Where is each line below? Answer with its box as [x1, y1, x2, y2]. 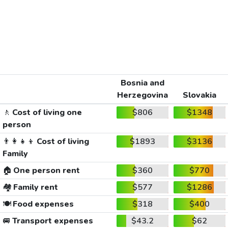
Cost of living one [10, 106, 82, 118]
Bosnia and [121, 77, 164, 89]
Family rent [11, 181, 58, 193]
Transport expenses [10, 215, 93, 226]
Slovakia [183, 89, 216, 101]
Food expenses [11, 198, 74, 210]
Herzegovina [117, 89, 168, 101]
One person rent [11, 164, 80, 176]
